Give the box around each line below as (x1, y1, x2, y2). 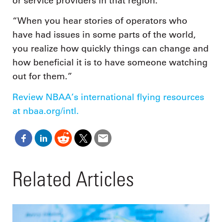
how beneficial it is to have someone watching (12, 57, 208, 68)
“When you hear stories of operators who (12, 15, 187, 27)
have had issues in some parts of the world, (12, 29, 196, 41)
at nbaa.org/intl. (12, 105, 79, 116)
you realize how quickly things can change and (12, 43, 209, 55)
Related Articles (12, 166, 134, 191)
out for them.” (12, 71, 72, 82)
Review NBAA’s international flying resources (12, 91, 204, 103)
